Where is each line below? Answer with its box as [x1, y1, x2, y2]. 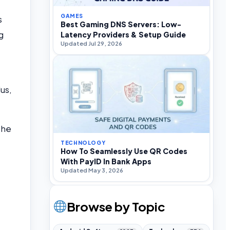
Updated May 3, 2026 [61, 166, 123, 174]
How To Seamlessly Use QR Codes [61, 146, 187, 156]
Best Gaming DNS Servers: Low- [61, 20, 181, 29]
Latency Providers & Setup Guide [61, 30, 186, 40]
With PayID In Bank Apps [61, 156, 151, 166]
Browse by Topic [67, 198, 166, 214]
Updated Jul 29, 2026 [61, 40, 122, 48]
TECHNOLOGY [61, 139, 106, 146]
